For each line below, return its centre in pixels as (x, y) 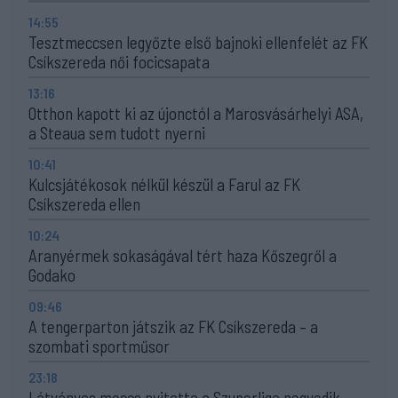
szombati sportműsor (99, 346)
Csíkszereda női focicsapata (119, 61)
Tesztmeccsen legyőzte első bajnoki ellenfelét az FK (198, 42)
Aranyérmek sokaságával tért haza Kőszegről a (183, 255)
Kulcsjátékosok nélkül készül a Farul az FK (164, 184)
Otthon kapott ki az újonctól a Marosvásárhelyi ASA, (196, 113)
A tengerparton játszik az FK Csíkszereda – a (173, 326)
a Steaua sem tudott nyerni (117, 132)
